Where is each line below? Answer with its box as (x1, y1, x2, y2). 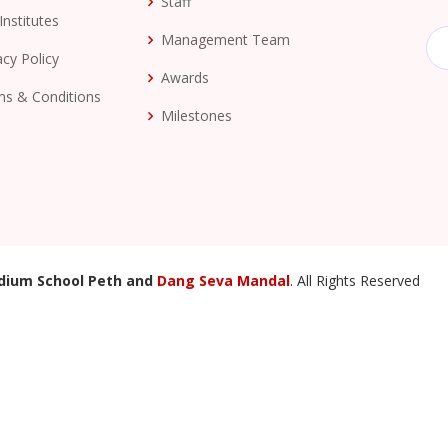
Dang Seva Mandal (157, 271, 290, 290)
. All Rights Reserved (290, 271, 420, 290)
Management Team (161, 30, 290, 49)
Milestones (161, 106, 232, 125)
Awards (161, 68, 209, 87)
